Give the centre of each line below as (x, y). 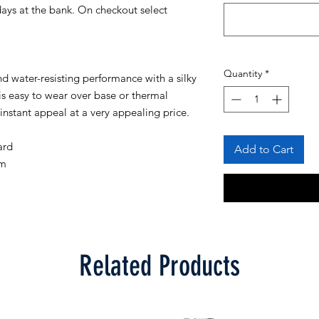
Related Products (159, 266)
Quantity (243, 73)
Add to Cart (264, 149)
